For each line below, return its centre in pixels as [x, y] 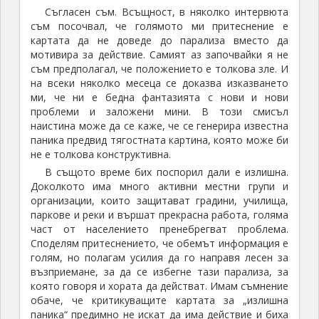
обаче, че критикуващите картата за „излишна [159, 300]
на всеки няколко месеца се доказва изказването [159, 83]
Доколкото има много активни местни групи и [159, 187]
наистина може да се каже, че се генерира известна [159, 126]
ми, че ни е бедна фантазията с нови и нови [159, 98]
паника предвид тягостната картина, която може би [159, 140]
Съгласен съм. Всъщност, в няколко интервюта [167, 12]
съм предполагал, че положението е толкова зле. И [159, 69]
